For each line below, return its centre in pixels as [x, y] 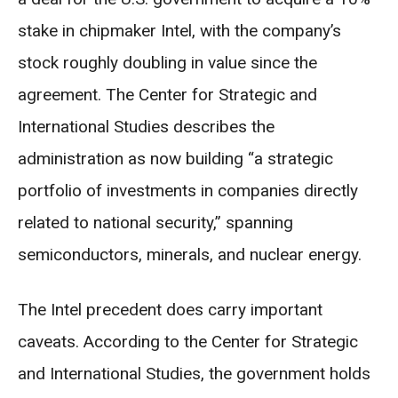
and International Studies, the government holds [194, 373]
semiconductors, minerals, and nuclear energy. [190, 254]
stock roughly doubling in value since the [167, 62]
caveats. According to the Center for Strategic [188, 341]
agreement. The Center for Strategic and [167, 94]
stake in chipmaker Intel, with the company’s [179, 30]
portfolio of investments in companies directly [188, 190]
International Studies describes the [146, 126]
